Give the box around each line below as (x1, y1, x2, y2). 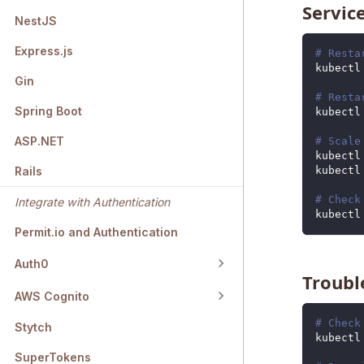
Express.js (15, 44, 73, 58)
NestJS (15, 14, 57, 28)
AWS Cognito (15, 288, 89, 303)
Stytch (15, 320, 52, 335)
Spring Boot (15, 104, 82, 119)
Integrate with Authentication (15, 195, 170, 210)
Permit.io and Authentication (15, 225, 178, 240)
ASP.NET (15, 134, 64, 149)
